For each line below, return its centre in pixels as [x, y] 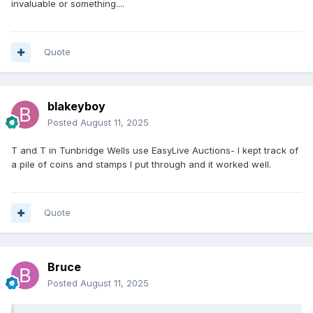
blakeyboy [77, 107]
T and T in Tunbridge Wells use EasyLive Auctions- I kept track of [155, 151]
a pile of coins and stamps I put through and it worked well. [141, 165]
